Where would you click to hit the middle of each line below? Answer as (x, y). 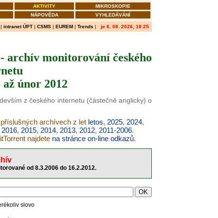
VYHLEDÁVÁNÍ (113, 15)
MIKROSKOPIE (113, 6)
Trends (85, 27)
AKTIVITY (44, 6)
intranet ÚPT (18, 27)
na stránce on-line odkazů (93, 138)
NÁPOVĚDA (44, 15)
